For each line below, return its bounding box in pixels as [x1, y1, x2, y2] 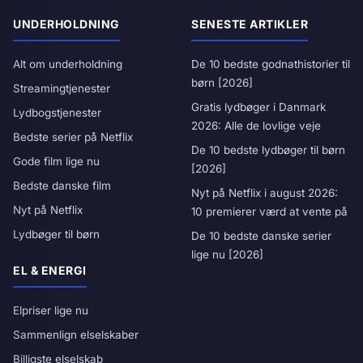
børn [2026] [191, 76, 253, 89]
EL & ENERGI [13, 263, 87, 277]
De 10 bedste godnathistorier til [191, 58, 350, 70]
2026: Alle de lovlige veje [191, 119, 321, 132]
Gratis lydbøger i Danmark [191, 100, 326, 113]
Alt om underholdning [13, 58, 122, 70]
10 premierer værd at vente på [191, 205, 348, 218]
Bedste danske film [13, 179, 111, 192]
